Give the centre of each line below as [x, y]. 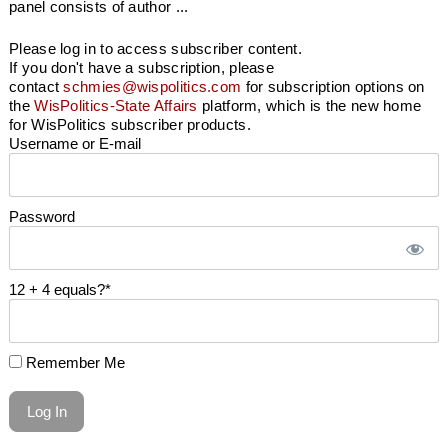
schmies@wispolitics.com [152, 86]
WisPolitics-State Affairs [116, 105]
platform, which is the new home [309, 105]
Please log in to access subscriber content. [155, 48]
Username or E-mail [75, 143]
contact [36, 86]
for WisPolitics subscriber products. [130, 124]
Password [42, 216]
